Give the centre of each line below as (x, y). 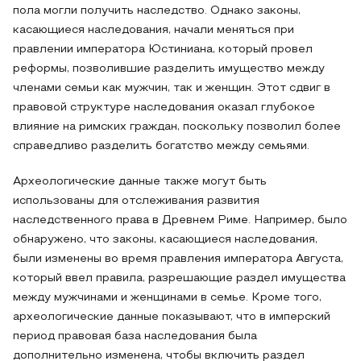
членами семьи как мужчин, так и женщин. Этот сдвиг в (172, 88)
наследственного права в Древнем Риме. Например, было (180, 220)
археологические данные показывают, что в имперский (172, 317)
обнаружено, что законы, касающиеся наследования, (165, 240)
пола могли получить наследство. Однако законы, (157, 11)
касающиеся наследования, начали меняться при (154, 30)
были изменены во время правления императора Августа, (178, 259)
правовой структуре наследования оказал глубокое (164, 108)
